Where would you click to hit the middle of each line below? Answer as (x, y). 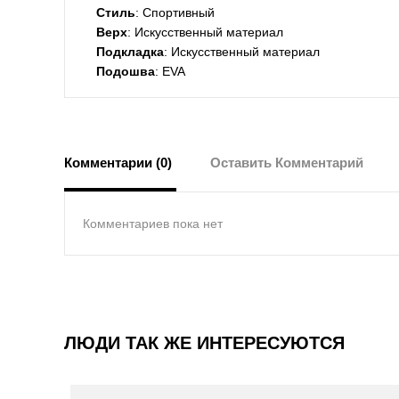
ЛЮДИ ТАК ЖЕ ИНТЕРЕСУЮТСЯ (204, 342)
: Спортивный (175, 12)
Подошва (126, 71)
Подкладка (130, 51)
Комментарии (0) (118, 162)
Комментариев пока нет (153, 223)
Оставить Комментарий (287, 162)
